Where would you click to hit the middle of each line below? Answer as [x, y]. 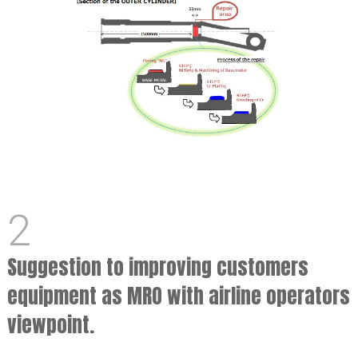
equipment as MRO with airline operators [178, 296]
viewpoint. [50, 325]
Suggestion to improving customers [157, 267]
